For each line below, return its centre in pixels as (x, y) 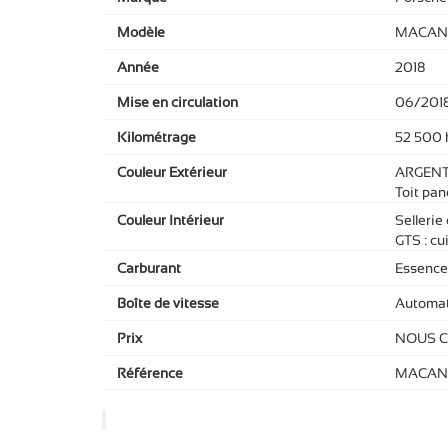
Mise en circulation (177, 102)
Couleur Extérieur (172, 172)
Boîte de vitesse (168, 303)
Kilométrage (156, 137)
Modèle (141, 32)
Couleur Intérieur (170, 220)
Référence (150, 373)
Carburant (149, 268)
